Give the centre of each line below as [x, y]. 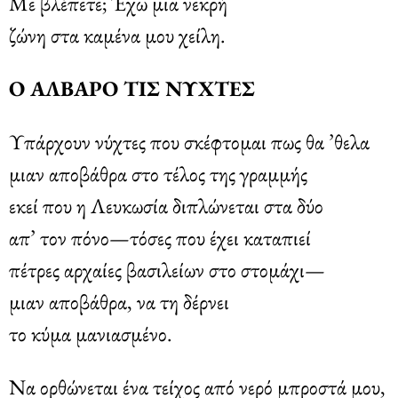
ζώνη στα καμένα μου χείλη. [117, 35]
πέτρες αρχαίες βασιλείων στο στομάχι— [167, 269]
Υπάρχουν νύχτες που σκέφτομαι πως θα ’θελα [189, 141]
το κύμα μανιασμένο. [91, 333]
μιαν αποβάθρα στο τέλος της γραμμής [158, 173]
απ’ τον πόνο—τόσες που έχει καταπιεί [160, 237]
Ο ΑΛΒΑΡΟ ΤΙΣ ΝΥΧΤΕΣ [132, 88]
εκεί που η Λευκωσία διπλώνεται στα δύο [166, 205]
